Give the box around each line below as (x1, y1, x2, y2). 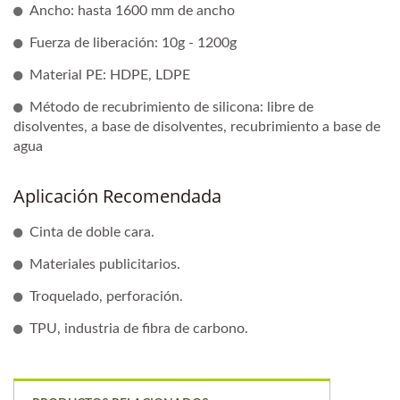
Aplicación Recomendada (13, 183, 221, 208)
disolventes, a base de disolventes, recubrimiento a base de (13, 119, 380, 134)
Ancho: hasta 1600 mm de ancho (29, 3, 235, 18)
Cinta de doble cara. (29, 224, 154, 239)
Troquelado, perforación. (29, 288, 183, 304)
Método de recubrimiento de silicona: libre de (29, 99, 313, 114)
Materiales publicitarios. (29, 256, 180, 271)
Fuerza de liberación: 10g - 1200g (29, 35, 237, 50)
